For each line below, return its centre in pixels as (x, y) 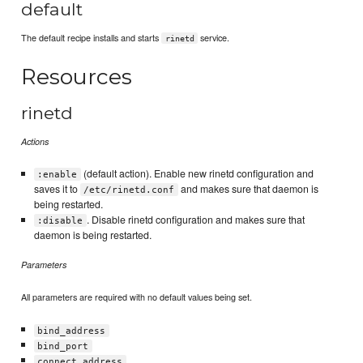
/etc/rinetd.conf (129, 190)
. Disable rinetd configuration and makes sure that (195, 219)
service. (214, 37)
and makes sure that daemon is (248, 188)
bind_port (63, 346)
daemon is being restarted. (92, 235)
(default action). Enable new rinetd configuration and (197, 173)
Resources (77, 76)
